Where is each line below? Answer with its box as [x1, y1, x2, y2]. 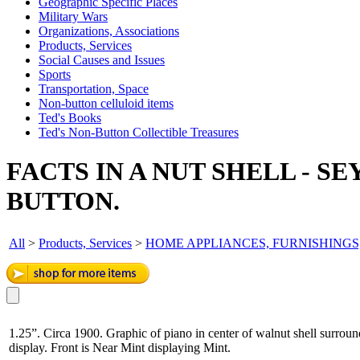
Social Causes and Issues [39, 53, 165, 67]
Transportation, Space [39, 82, 149, 96]
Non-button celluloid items [39, 96, 174, 110]
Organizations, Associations [39, 24, 179, 38]
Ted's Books [39, 111, 101, 125]
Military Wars [39, 10, 108, 23]
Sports [39, 67, 71, 81]
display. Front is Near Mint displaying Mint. [9, 341, 231, 355]
